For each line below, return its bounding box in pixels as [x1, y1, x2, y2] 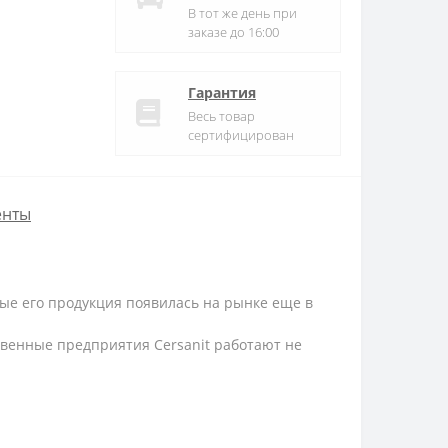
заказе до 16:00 [188, 22, 279, 41]
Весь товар [188, 106, 255, 125]
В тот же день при [188, 3, 297, 22]
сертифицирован [188, 125, 294, 144]
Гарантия [188, 82, 256, 102]
